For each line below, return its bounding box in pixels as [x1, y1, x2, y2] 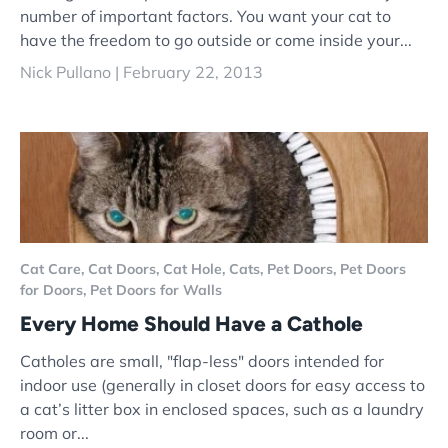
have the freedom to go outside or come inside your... [20, 30, 412, 51]
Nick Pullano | [20, 62, 123, 83]
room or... [20, 422, 89, 443]
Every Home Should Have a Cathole [20, 311, 363, 337]
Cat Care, [20, 260, 88, 279]
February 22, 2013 [123, 62, 263, 83]
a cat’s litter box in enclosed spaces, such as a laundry [20, 398, 424, 419]
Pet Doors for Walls [90, 281, 222, 300]
